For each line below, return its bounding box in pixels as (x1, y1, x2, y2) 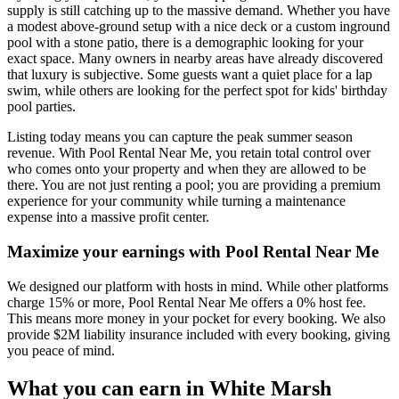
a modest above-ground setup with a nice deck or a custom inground (7, 19, 390, 35)
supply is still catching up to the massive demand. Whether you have (7, 3, 390, 19)
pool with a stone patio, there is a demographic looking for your (7, 35, 363, 51)
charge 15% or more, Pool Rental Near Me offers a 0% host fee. (7, 294, 366, 310)
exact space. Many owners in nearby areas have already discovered (7, 51, 383, 67)
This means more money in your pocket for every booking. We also (7, 310, 386, 326)
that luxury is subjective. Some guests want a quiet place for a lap (7, 67, 372, 83)
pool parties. (7, 99, 76, 115)
